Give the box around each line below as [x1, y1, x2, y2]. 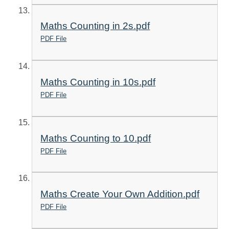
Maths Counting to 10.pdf [40, 132, 151, 144]
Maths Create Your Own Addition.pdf [40, 189, 200, 200]
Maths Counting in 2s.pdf [40, 20, 150, 32]
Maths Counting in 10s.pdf [40, 76, 156, 87]
